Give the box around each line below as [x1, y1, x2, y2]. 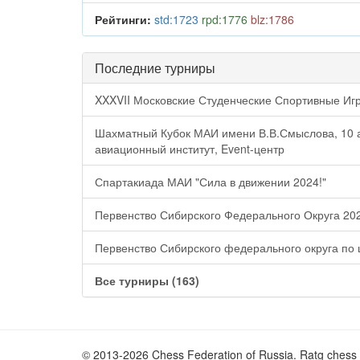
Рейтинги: [95, 11, 151, 27]
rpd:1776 [202, 11, 247, 27]
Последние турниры [95, 59, 215, 77]
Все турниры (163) [95, 272, 199, 288]
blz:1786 [251, 11, 294, 27]
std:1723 [154, 11, 198, 27]
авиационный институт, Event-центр [95, 141, 284, 157]
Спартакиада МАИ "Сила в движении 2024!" [95, 174, 326, 190]
